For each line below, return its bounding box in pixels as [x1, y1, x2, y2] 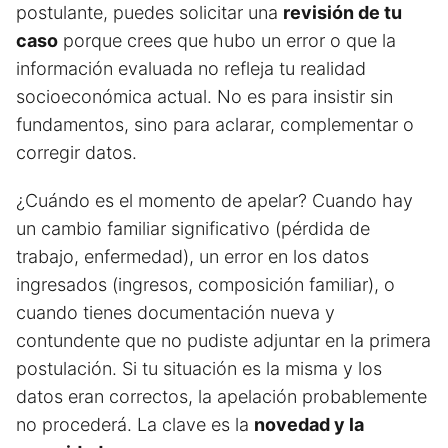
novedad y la [254, 414, 364, 436]
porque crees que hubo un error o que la [58, 30, 396, 52]
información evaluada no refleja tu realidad [16, 58, 366, 80]
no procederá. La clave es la [16, 414, 254, 436]
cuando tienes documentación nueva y [16, 302, 335, 324]
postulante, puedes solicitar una [16, 2, 283, 24]
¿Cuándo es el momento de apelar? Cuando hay [16, 190, 413, 212]
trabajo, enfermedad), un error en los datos [16, 246, 369, 268]
